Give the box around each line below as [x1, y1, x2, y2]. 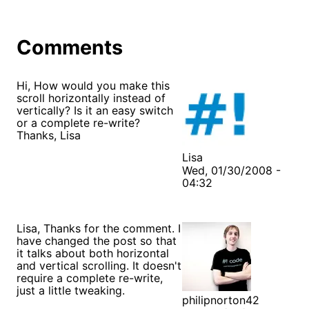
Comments [17, 34, 123, 59]
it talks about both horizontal [17, 246, 169, 260]
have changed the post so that [17, 233, 177, 248]
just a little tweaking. [17, 283, 125, 297]
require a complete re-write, [17, 270, 163, 285]
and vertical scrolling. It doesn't [17, 258, 181, 272]
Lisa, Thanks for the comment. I [17, 221, 181, 235]
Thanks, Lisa [17, 128, 81, 142]
